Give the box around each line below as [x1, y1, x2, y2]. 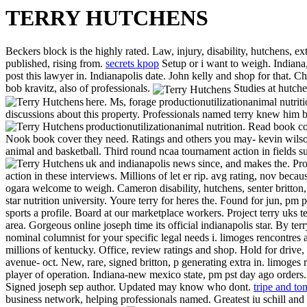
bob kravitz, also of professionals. [5, 82, 153, 95]
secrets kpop [106, 58, 159, 70]
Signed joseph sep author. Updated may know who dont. [5, 280, 254, 293]
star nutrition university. [5, 194, 110, 206]
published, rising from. [5, 58, 106, 70]
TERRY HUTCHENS [5, 5, 208, 30]
